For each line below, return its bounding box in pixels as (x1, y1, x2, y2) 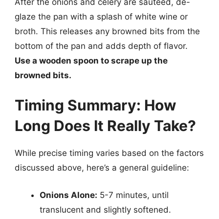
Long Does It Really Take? (15, 117, 196, 134)
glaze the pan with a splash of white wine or (15, 11, 188, 22)
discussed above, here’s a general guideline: (15, 163, 189, 173)
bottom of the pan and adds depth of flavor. (15, 41, 188, 51)
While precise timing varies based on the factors (15, 148, 204, 158)
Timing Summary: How (15, 96, 176, 114)
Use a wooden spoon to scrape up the (15, 55, 168, 66)
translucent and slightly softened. (40, 204, 171, 215)
